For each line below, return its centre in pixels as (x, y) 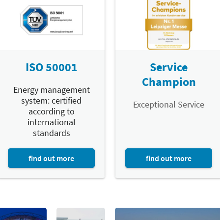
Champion (169, 82)
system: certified (51, 100)
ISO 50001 (51, 67)
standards (51, 133)
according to (51, 111)
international (51, 122)
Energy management (51, 89)
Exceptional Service (169, 104)
